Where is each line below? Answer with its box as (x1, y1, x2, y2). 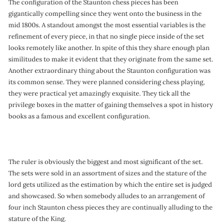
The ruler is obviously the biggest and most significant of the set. (8, 158, 203, 166)
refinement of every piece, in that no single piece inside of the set (8, 32, 204, 41)
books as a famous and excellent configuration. (8, 112, 150, 120)
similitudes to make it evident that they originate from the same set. (8, 55, 213, 63)
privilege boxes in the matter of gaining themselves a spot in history (8, 101, 213, 109)
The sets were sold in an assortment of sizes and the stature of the (8, 169, 207, 177)
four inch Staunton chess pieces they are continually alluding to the (8, 203, 213, 212)
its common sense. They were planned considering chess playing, (8, 78, 205, 86)
